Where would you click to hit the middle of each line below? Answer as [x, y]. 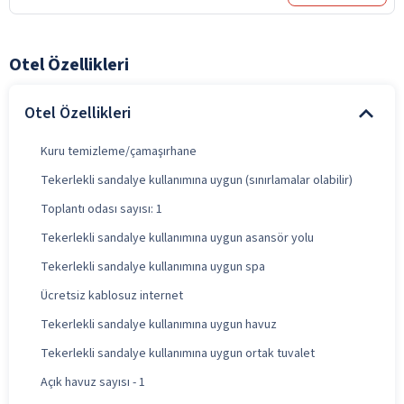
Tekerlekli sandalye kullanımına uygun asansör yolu [177, 238]
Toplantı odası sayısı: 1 [101, 209]
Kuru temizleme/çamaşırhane [119, 151]
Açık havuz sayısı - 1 [93, 382]
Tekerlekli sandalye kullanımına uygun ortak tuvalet [178, 353]
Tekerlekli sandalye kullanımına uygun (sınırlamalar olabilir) [197, 180]
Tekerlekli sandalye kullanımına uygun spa [153, 266]
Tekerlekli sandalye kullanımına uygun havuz [159, 324]
